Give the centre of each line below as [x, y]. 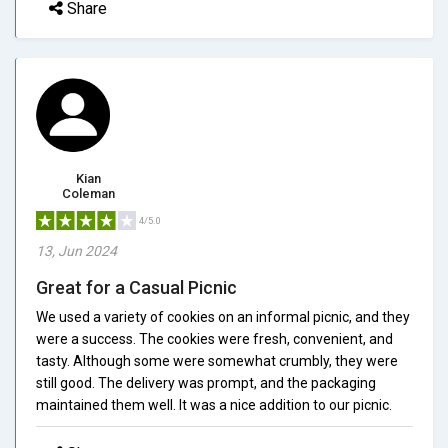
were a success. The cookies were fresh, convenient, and [214, 338]
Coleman [88, 193]
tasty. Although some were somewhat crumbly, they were [217, 360]
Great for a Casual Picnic [136, 287]
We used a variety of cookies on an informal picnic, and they [223, 316]
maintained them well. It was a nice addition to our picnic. [214, 404]
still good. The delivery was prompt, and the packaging [206, 382]
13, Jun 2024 [76, 250]
